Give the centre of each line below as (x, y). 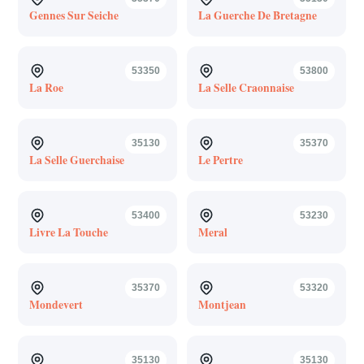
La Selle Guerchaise (76, 160)
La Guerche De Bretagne (257, 15)
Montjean (222, 304)
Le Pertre (220, 160)
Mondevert (56, 304)
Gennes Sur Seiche (74, 15)
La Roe (46, 87)
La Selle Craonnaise (246, 87)
